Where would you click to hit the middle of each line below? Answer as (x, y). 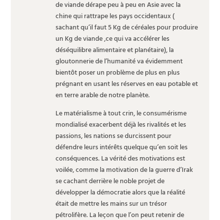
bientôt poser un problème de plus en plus (117, 73)
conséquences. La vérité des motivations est (120, 159)
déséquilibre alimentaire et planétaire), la (114, 50)
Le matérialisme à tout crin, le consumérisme (121, 113)
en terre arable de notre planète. (102, 95)
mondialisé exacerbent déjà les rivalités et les (121, 125)
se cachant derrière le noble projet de (110, 181)
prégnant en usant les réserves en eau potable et (126, 84)
